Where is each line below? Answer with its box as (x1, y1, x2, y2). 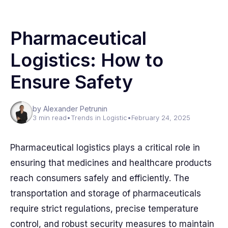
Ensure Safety (10, 71, 133, 93)
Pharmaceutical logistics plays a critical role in (10, 142, 200, 153)
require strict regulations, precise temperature (10, 204, 198, 214)
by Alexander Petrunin (33, 104, 107, 113)
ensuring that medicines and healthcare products (10, 158, 212, 168)
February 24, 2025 (131, 113, 190, 122)
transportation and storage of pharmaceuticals (10, 188, 201, 198)
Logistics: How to (10, 49, 163, 71)
